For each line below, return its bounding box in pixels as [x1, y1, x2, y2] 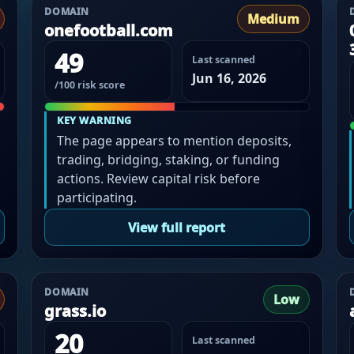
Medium [247, 10, 299, 28]
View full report [128, 218, 226, 236]
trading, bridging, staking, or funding [57, 150, 281, 168]
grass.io [44, 300, 107, 322]
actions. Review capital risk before [57, 169, 261, 187]
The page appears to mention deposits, [57, 131, 292, 149]
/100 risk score [55, 78, 126, 92]
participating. [57, 188, 137, 206]
